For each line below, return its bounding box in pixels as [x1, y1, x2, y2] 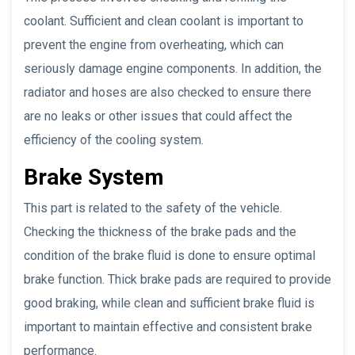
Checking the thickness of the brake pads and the [24, 223, 296, 239]
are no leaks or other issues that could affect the [24, 108, 292, 124]
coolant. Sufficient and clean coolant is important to [24, 13, 303, 29]
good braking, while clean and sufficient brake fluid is [24, 295, 315, 311]
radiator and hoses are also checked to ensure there [24, 84, 311, 100]
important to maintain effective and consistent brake [24, 319, 312, 334]
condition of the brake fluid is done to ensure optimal [24, 247, 315, 263]
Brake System [24, 163, 164, 190]
